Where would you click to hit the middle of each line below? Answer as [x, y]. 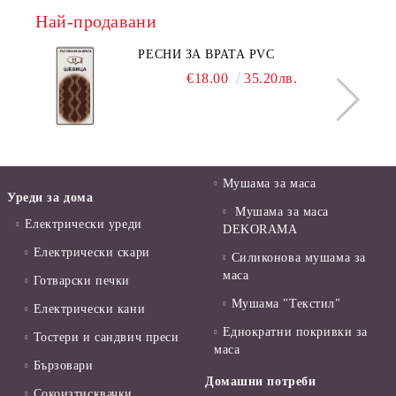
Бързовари [63, 366]
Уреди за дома [50, 198]
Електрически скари [91, 253]
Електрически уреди [83, 225]
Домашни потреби [261, 382]
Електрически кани [89, 309]
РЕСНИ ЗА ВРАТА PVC [206, 55]
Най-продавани [96, 22]
